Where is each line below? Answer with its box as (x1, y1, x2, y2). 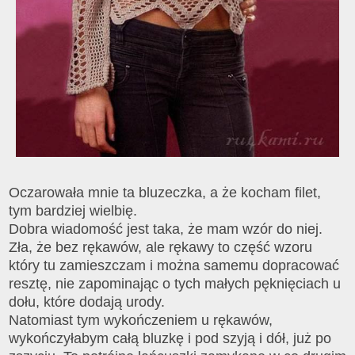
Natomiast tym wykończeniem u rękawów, (9, 312, 273, 329)
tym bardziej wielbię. (9, 203, 141, 219)
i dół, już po (255, 330, 331, 347)
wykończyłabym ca (9, 330, 128, 347)
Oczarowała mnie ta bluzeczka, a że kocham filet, (9, 185, 321, 201)
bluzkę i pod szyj (139, 330, 247, 347)
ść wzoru (256, 239, 312, 256)
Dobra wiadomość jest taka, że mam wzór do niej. (9, 221, 323, 238)
